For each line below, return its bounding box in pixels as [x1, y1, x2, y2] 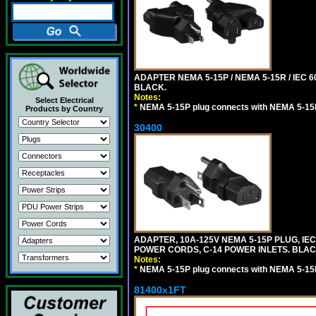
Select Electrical [35, 96, 94, 104]
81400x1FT [134, 284, 186, 296]
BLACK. [134, 82, 166, 92]
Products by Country [25, 104, 103, 113]
